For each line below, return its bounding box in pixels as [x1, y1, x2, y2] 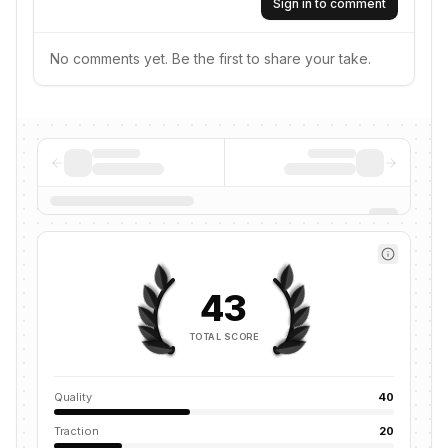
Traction [54, 424, 99, 438]
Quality [54, 390, 92, 404]
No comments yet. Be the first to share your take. [50, 50, 371, 67]
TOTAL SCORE [189, 330, 259, 342]
